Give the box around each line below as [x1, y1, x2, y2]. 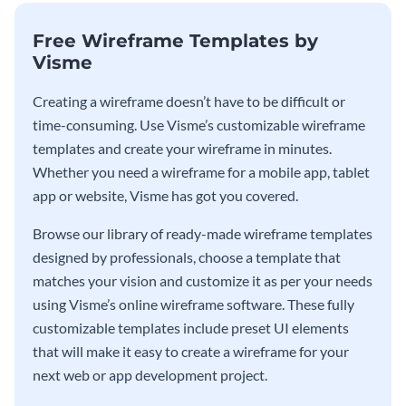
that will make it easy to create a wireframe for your [33, 342, 349, 360]
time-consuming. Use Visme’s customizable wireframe [33, 115, 365, 133]
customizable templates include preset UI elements [33, 318, 349, 336]
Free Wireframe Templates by [33, 29, 318, 52]
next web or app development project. [33, 365, 267, 383]
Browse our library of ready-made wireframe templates [33, 224, 372, 242]
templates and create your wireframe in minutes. [33, 139, 332, 157]
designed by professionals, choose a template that [33, 247, 341, 266]
